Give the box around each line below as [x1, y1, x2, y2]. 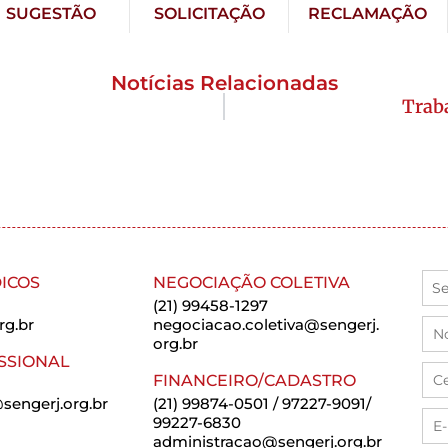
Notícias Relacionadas [110, 71, 338, 96]
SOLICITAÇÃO [153, 4, 265, 24]
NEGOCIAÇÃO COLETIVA [153, 273, 351, 293]
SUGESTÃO [5, 4, 96, 24]
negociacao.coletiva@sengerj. [153, 315, 380, 335]
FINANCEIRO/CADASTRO [153, 371, 357, 391]
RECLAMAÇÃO [308, 4, 428, 24]
